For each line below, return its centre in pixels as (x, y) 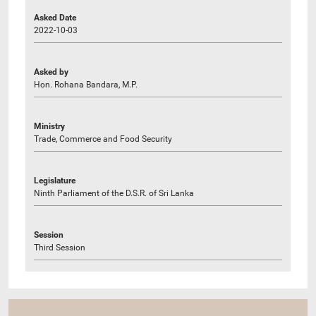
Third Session (60, 247)
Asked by (51, 72)
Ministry (49, 126)
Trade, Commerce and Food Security (103, 139)
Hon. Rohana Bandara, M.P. (86, 84)
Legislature (55, 180)
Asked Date (55, 17)
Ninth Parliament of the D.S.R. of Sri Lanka (114, 193)
